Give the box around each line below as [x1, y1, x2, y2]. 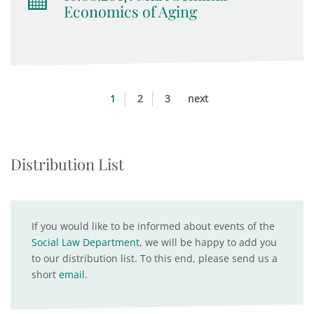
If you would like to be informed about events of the [32, 219, 275, 233]
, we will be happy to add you [139, 235, 277, 249]
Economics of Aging [64, 1, 197, 21]
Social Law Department [32, 235, 139, 249]
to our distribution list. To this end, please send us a [32, 252, 278, 265]
